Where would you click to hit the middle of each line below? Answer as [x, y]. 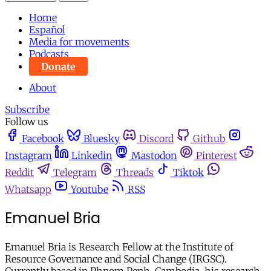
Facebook [43, 139]
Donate [58, 66]
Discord [156, 139]
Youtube [90, 190]
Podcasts [49, 54]
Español [47, 30]
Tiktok [188, 173]
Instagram [28, 156]
